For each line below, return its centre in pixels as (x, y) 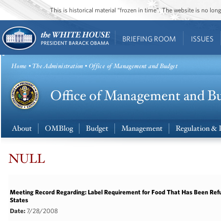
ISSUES (202, 39)
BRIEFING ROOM (149, 39)
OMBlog (59, 129)
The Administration (57, 66)
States (19, 200)
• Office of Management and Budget (130, 66)
